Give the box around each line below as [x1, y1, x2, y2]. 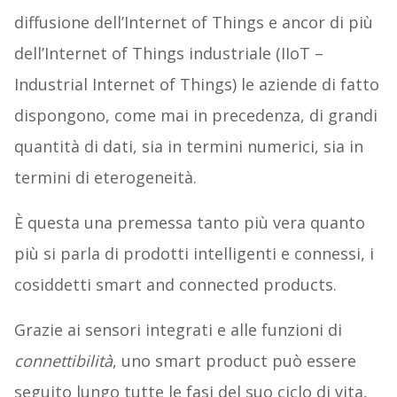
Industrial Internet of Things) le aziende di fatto [13, 74, 379, 96]
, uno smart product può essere [112, 350, 356, 372]
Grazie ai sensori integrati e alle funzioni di [13, 319, 342, 341]
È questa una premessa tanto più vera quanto [13, 212, 365, 234]
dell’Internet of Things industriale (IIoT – [13, 43, 323, 65]
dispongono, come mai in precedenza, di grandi [13, 105, 378, 127]
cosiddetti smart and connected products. [13, 274, 337, 296]
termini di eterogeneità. [13, 167, 197, 189]
